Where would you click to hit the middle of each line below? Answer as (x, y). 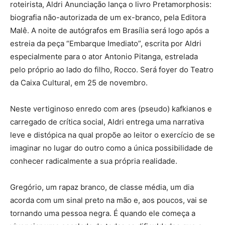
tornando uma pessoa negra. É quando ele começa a (103, 213)
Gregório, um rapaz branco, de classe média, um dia (102, 187)
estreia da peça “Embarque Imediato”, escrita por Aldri (106, 43)
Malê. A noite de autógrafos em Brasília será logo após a (109, 30)
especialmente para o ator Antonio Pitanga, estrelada (104, 56)
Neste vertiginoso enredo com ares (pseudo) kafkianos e (111, 108)
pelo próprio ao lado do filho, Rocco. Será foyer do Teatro (112, 69)
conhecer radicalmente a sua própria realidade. (94, 161)
